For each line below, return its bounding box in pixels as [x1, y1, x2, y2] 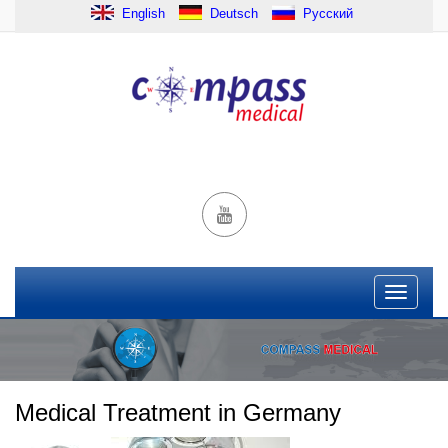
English [117, 5, 165, 21]
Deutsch [209, 5, 258, 21]
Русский [302, 5, 353, 21]
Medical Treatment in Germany [15, 399, 341, 427]
